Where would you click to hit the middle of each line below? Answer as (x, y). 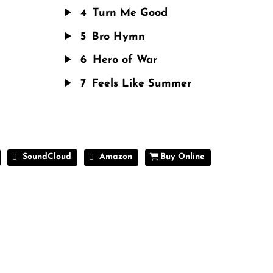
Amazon (116, 157)
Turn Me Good (130, 13)
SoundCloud (47, 157)
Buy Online (183, 157)
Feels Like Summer (142, 83)
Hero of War (125, 60)
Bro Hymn (119, 37)
